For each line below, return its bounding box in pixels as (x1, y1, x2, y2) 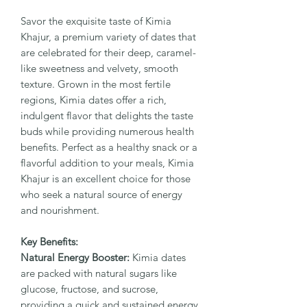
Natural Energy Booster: (21, 250, 132, 264)
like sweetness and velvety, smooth (21, 61, 178, 75)
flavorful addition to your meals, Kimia (21, 156, 194, 169)
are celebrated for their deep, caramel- (21, 45, 196, 59)
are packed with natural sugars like (21, 266, 177, 280)
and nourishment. (21, 203, 99, 217)
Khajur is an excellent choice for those (21, 171, 191, 185)
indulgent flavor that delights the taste (21, 108, 193, 122)
